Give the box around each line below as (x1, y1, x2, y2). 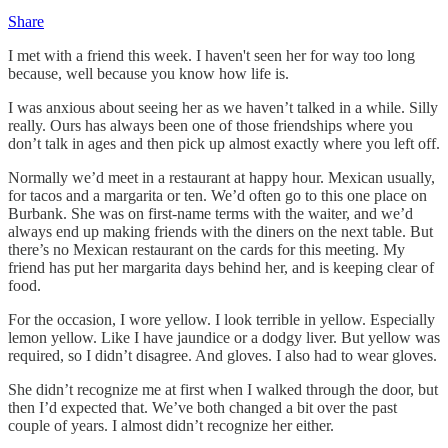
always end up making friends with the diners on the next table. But (8, 222, 433, 240)
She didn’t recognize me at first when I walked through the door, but (8, 380, 438, 398)
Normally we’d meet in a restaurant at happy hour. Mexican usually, (8, 168, 435, 186)
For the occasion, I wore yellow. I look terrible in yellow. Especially (8, 310, 435, 328)
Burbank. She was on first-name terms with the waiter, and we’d (8, 204, 413, 222)
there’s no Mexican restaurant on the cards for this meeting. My (8, 240, 405, 258)
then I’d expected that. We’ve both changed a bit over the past (8, 398, 397, 416)
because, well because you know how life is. (8, 64, 289, 82)
